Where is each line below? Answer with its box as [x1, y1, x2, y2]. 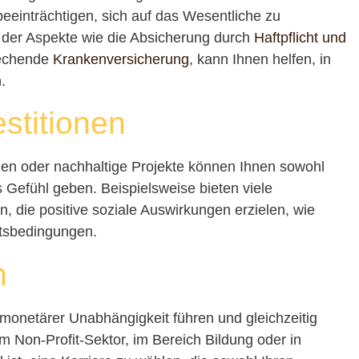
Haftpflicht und [254, 29, 347, 46]
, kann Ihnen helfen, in [189, 50, 332, 67]
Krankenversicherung [53, 50, 190, 67]
